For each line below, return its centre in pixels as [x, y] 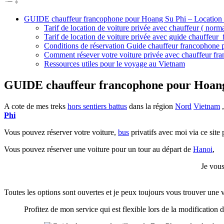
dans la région [151, 106]
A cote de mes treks [36, 106]
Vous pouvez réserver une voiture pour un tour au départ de [98, 149]
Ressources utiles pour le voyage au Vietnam [114, 64]
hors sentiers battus [97, 106]
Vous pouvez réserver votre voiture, [61, 132]
